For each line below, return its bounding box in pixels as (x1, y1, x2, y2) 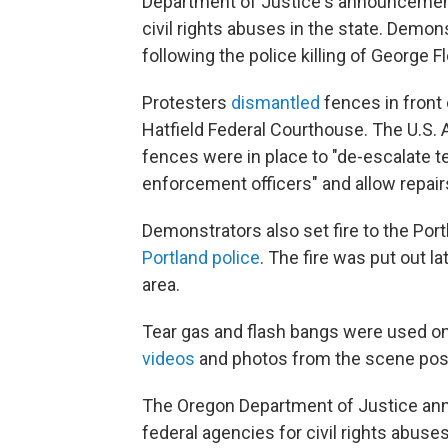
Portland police (142, 246, 260, 268)
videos (142, 347, 195, 369)
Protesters (142, 91, 231, 113)
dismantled (231, 91, 320, 113)
